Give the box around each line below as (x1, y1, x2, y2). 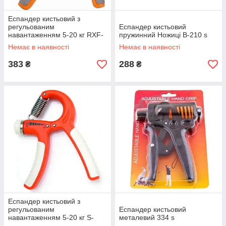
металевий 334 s (119, 213, 175, 221)
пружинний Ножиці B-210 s (119, 31, 207, 39)
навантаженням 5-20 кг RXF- (8, 31, 103, 39)
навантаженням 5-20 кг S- (8, 213, 94, 221)
